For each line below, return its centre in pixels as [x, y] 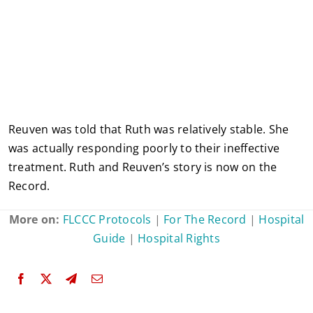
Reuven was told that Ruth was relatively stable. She [148, 129]
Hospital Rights [179, 238]
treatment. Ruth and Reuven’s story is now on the [143, 167]
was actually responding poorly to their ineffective [144, 148]
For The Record [205, 219]
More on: [36, 219]
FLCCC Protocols [107, 219]
